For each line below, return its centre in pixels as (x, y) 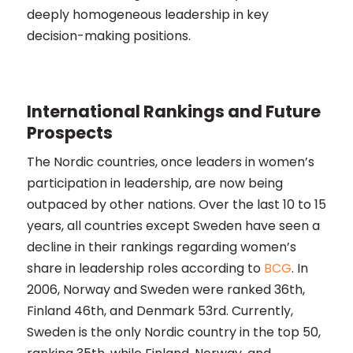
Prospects (69, 133)
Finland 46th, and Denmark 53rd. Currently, (160, 311)
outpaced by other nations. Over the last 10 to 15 (176, 204)
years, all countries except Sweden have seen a (173, 226)
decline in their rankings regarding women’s (161, 247)
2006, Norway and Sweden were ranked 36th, (165, 290)
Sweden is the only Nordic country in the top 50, (173, 332)
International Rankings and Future (173, 111)
